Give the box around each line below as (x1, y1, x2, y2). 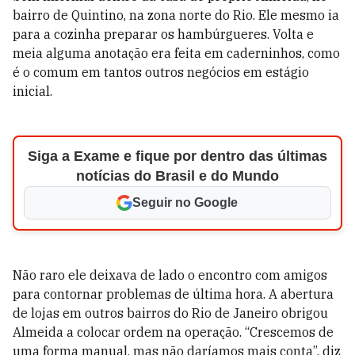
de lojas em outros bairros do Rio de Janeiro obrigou (13, 305, 328, 321)
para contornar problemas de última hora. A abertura (13, 286, 334, 302)
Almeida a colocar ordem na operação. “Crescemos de (13, 324, 334, 340)
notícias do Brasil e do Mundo (75, 168, 279, 184)
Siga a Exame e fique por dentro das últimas (27, 148, 327, 164)
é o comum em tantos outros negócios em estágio (13, 64, 309, 80)
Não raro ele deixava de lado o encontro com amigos (13, 267, 327, 283)
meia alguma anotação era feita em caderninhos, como (13, 45, 340, 61)
